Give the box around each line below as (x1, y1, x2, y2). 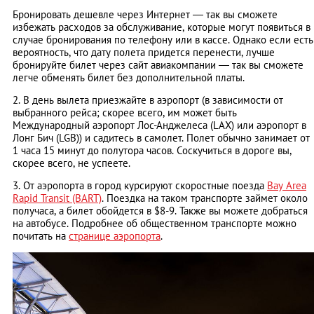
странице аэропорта (69, 229, 161, 243)
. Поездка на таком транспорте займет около (102, 191, 308, 205)
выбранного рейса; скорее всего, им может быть (13, 106, 237, 120)
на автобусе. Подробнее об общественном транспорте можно (13, 217, 296, 231)
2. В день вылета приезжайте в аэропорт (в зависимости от (13, 93, 283, 107)
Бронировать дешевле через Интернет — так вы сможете (13, 8, 278, 22)
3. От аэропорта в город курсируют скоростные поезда (13, 179, 267, 193)
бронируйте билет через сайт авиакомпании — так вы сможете (13, 58, 303, 72)
